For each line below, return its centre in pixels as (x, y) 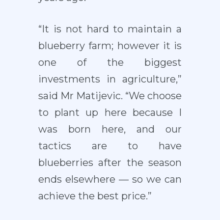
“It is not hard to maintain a (110, 29)
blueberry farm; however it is (110, 46)
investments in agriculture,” (110, 79)
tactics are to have (110, 146)
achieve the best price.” (95, 196)
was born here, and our (110, 129)
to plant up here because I (110, 113)
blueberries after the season (110, 163)
